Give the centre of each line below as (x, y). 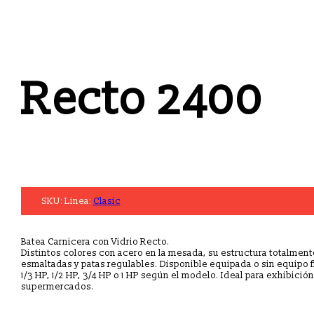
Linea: (78, 201)
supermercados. (57, 286)
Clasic (107, 201)
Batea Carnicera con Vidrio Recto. (95, 241)
